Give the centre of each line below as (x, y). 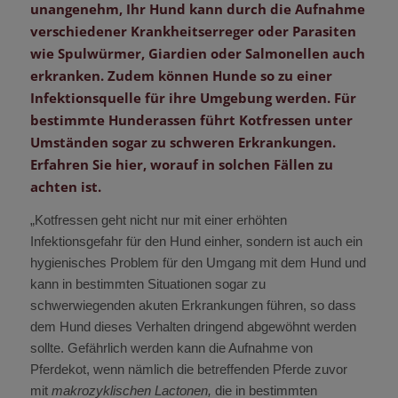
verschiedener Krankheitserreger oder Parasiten (193, 31)
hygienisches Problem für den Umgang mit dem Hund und (198, 262)
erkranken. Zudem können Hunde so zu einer (181, 75)
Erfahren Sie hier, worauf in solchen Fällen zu (181, 164)
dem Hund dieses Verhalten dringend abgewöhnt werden (193, 326)
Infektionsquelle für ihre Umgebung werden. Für (193, 97)
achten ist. (65, 186)
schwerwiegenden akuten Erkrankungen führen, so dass (193, 305)
